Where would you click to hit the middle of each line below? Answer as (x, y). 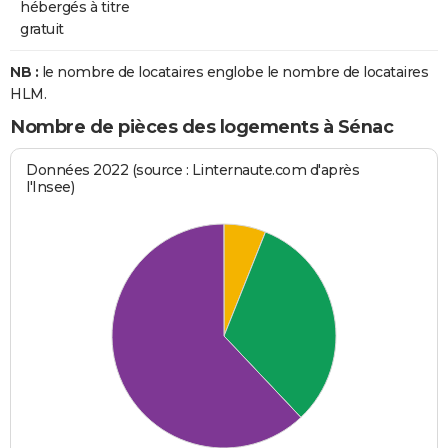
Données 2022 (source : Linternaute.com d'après (193, 170)
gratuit (42, 28)
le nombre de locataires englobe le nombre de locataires (233, 71)
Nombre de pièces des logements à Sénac (201, 126)
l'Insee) (50, 187)
